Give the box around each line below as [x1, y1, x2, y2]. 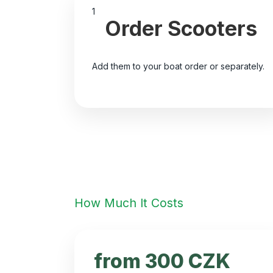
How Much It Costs [74, 196, 183, 211]
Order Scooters [104, 15, 257, 41]
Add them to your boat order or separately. [91, 61, 264, 72]
